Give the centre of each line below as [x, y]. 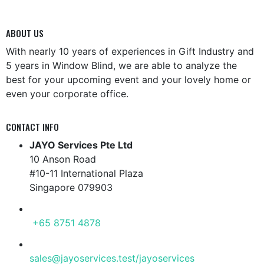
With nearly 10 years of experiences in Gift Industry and [130, 52]
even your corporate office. [67, 94]
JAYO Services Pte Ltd [81, 145]
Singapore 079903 [71, 188]
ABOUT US [25, 33]
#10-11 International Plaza [86, 174]
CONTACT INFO [32, 127]
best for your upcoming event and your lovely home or [128, 80]
